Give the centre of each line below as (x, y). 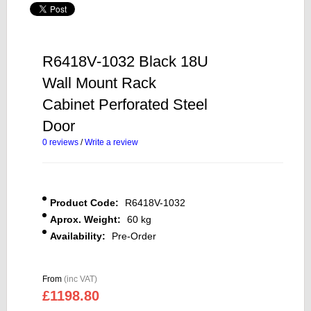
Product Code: (84, 202)
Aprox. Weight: (85, 219)
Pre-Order (134, 236)
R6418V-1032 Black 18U (125, 61)
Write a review (111, 142)
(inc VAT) (81, 279)
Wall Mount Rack (99, 83)
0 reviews (60, 142)
